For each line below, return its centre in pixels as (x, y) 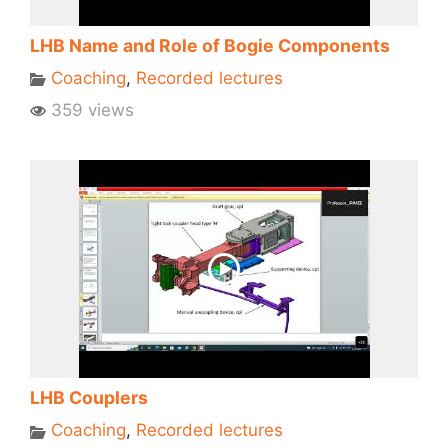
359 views (90, 110)
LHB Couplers (89, 398)
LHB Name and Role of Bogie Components (210, 45)
